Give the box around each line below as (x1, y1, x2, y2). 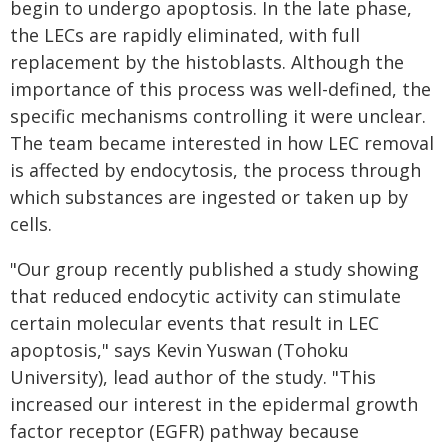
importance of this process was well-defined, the (10, 77, 431, 101)
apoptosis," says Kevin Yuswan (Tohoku (10, 338, 349, 362)
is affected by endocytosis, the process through (10, 158, 421, 182)
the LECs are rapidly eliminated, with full (10, 23, 360, 47)
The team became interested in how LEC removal (10, 131, 434, 155)
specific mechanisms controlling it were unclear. (10, 104, 426, 128)
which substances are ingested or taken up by (10, 185, 408, 209)
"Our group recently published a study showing (10, 257, 419, 281)
